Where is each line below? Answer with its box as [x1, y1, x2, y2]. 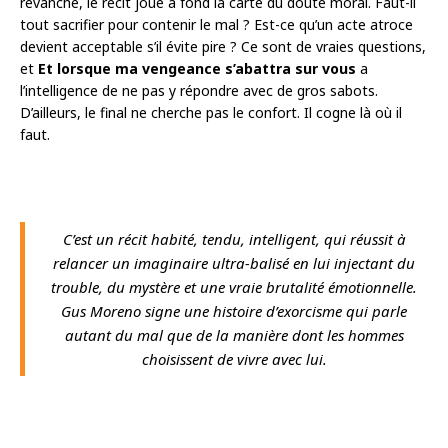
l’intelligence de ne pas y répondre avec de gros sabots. [20, 80, 378, 100]
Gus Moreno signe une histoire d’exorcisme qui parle [61, 300, 407, 321]
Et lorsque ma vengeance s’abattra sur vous [38, 58, 356, 78]
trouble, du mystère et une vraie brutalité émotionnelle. [51, 276, 417, 297]
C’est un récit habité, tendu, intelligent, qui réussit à [62, 228, 406, 249]
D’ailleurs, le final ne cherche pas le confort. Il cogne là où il [20, 102, 402, 122]
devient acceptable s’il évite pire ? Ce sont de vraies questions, [20, 36, 426, 56]
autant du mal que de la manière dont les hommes [64, 324, 404, 345]
